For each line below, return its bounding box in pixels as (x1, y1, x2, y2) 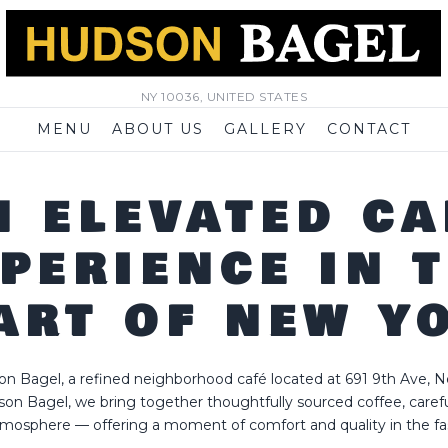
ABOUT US (112, 120, 204, 138)
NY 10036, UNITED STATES (140, 89, 308, 104)
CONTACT (326, 120, 411, 138)
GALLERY (224, 120, 307, 138)
